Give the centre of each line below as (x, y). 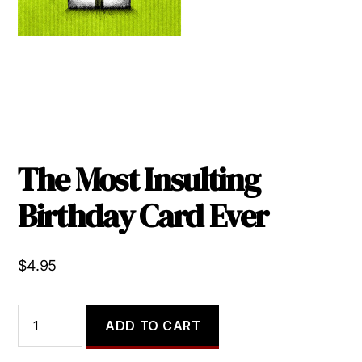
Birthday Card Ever (143, 216)
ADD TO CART (153, 325)
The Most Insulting (139, 179)
